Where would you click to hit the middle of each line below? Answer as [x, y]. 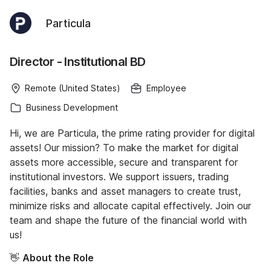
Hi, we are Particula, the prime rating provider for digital [132, 133]
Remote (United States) [73, 88]
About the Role [58, 258]
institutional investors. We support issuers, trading [119, 177]
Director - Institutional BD [78, 62]
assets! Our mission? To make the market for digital [124, 148]
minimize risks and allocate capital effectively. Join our [130, 206]
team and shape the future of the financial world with [128, 220]
